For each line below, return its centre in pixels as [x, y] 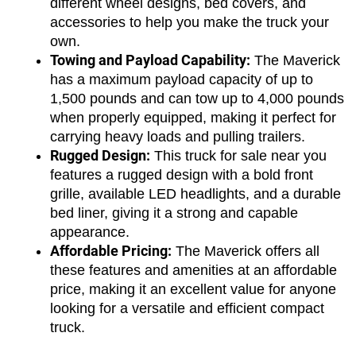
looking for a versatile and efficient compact [187, 309]
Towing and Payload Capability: [150, 60]
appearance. [90, 232]
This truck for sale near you [238, 156]
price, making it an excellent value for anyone [193, 290]
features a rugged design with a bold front [182, 175]
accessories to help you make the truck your [190, 23]
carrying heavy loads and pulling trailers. [178, 137]
